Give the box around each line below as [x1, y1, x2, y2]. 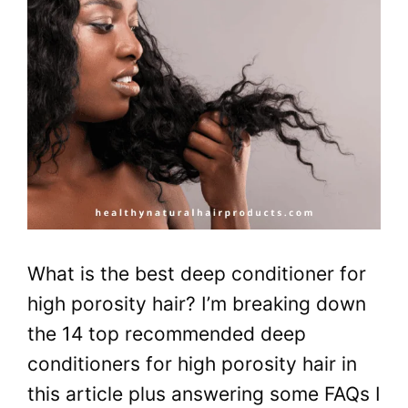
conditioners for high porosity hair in [27, 352, 357, 375]
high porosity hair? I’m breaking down [27, 291, 366, 315]
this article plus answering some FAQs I [27, 382, 381, 405]
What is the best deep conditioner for [27, 261, 366, 285]
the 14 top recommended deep [27, 321, 306, 345]
